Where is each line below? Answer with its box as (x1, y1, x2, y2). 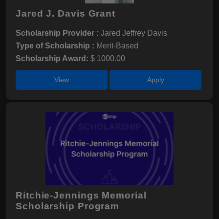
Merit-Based (96, 42, 138, 50)
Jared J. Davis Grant (16, 8, 115, 19)
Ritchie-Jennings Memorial (16, 190, 147, 200)
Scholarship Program (16, 201, 120, 211)
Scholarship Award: (16, 54, 90, 63)
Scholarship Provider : (16, 29, 101, 37)
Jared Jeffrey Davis (101, 29, 167, 37)
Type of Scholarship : (16, 42, 96, 50)
